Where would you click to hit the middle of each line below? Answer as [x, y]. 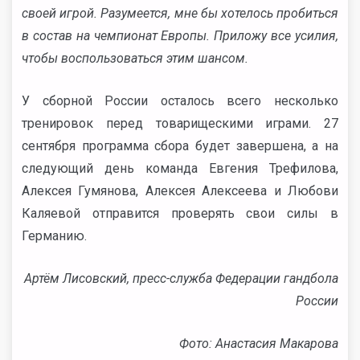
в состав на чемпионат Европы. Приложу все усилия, [180, 36]
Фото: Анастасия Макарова [259, 344]
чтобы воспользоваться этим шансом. [135, 58]
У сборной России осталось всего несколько [180, 101]
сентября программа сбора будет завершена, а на [180, 146]
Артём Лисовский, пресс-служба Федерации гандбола [181, 278]
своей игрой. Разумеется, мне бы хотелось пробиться [180, 13]
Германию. [54, 236]
